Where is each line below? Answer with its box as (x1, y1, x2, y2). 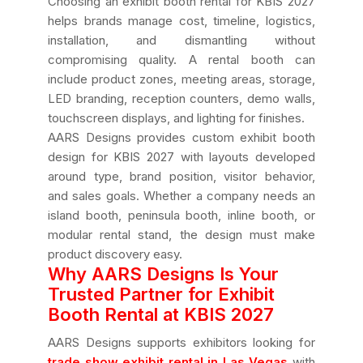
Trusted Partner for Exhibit (48, 284, 275, 305)
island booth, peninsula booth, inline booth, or (48, 207, 315, 223)
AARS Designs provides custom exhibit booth (48, 130, 315, 145)
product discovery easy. (48, 246, 182, 262)
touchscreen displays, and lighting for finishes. (48, 110, 305, 126)
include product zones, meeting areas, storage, (48, 71, 315, 87)
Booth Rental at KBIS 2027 (48, 304, 274, 325)
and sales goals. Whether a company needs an (48, 188, 315, 203)
